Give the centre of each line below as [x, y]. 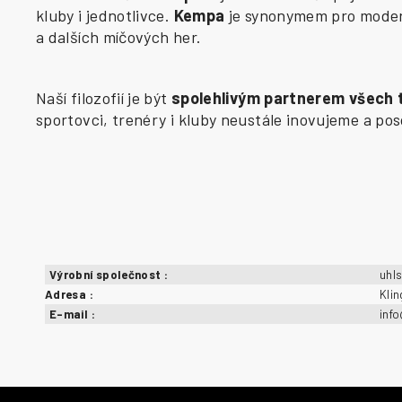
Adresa [67, 294]
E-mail [70, 314]
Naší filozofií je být [104, 97]
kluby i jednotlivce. [105, 15]
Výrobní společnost [107, 274]
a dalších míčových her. [119, 36]
